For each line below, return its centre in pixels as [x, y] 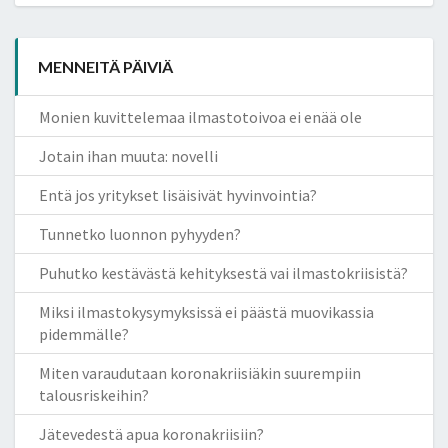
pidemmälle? [84, 333]
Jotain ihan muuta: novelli [128, 155]
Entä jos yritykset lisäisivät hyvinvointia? [178, 194]
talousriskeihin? [94, 394]
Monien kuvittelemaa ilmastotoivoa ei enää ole [200, 116]
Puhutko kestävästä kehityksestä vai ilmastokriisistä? [223, 272]
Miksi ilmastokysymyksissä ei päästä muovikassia [206, 311]
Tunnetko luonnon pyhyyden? [140, 233]
